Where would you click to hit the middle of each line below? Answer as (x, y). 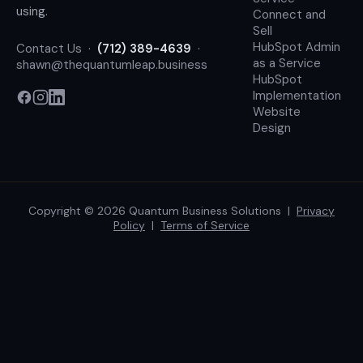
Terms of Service (205, 225)
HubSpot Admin (297, 47)
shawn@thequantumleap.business (112, 64)
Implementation (297, 95)
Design (272, 128)
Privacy (316, 210)
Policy (129, 225)
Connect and (289, 14)
